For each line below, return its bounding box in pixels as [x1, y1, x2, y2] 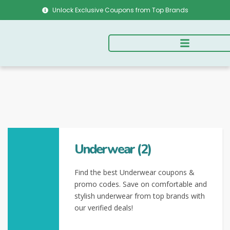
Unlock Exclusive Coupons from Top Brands [52, 6, 188, 14]
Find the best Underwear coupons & [74, 167, 195, 177]
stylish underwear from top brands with [74, 191, 205, 201]
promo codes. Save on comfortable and [74, 179, 207, 189]
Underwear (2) [74, 141, 151, 158]
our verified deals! [74, 203, 133, 213]
